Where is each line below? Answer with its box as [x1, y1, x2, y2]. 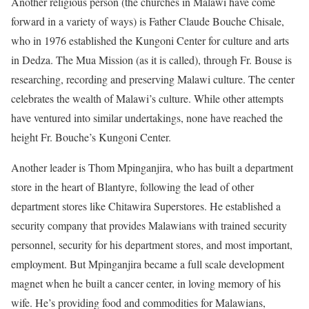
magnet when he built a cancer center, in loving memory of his [11, 275, 281, 290]
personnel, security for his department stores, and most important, [11, 237, 292, 252]
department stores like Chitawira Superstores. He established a [11, 198, 281, 213]
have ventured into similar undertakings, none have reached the [11, 110, 283, 125]
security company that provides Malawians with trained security [11, 217, 287, 232]
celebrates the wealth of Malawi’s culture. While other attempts [11, 90, 283, 106]
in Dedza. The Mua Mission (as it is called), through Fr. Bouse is [11, 52, 292, 67]
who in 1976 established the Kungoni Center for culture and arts [11, 32, 289, 48]
